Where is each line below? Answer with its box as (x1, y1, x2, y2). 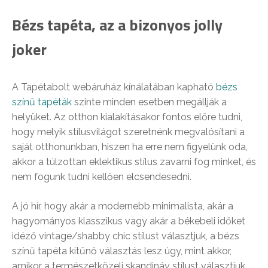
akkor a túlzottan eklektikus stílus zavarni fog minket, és (12, 156, 256, 168)
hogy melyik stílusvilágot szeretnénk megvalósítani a (12, 126, 245, 138)
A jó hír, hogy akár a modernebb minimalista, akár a (12, 200, 233, 212)
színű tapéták (12, 96, 72, 108)
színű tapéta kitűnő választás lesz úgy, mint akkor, (12, 245, 232, 257)
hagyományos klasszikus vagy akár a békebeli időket (12, 215, 245, 227)
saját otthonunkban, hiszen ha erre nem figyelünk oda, (12, 141, 248, 153)
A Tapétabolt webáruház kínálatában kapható (12, 81, 216, 93)
